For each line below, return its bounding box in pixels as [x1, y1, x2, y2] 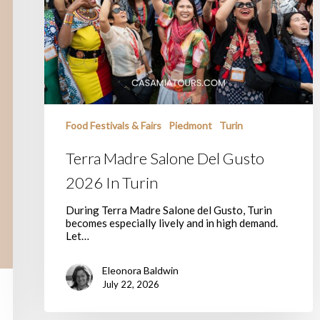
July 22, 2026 [102, 278, 159, 290]
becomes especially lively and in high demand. [66, 216, 278, 229]
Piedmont [169, 119, 212, 131]
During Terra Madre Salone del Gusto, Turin [66, 203, 272, 216]
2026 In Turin [66, 172, 158, 192]
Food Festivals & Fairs [66, 119, 161, 131]
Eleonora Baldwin [102, 264, 179, 276]
